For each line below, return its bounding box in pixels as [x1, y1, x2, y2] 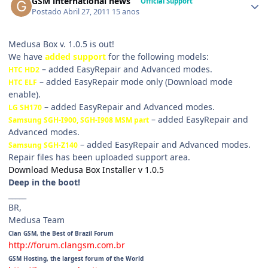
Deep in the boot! [8, 176, 80, 188]
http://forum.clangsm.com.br [8, 239, 125, 251]
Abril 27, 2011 [63, 7, 112, 17]
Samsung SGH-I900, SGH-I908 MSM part [8, 115, 149, 126]
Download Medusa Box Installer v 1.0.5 [8, 164, 164, 176]
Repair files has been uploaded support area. [8, 151, 190, 163]
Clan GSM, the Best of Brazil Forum [8, 229, 114, 238]
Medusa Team [8, 214, 65, 226]
